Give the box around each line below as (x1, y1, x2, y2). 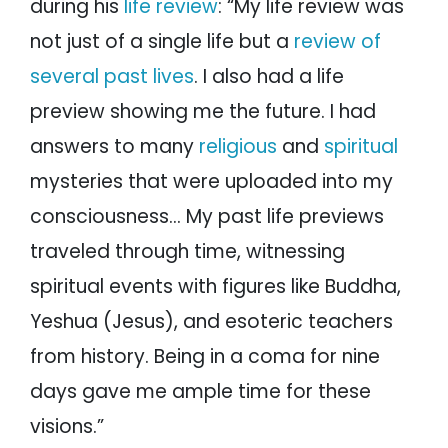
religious (199, 133, 277, 161)
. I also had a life (194, 63, 344, 91)
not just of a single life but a (30, 28, 294, 56)
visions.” (30, 413, 104, 441)
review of (294, 28, 381, 56)
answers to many (30, 133, 199, 161)
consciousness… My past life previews (30, 203, 384, 231)
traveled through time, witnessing (30, 238, 345, 266)
